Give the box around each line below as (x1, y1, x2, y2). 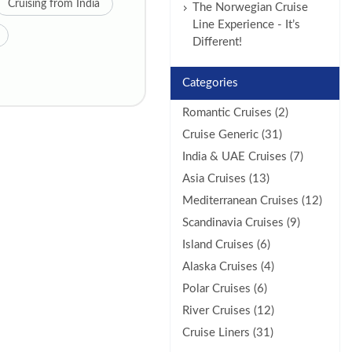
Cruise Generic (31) (181, 129, 282, 141)
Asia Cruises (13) (181, 173, 269, 185)
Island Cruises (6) (181, 239, 270, 251)
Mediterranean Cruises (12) (181, 195, 322, 207)
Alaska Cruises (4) (181, 261, 274, 273)
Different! (192, 36, 242, 48)
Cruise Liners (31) (181, 327, 273, 339)
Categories (181, 77, 238, 89)
